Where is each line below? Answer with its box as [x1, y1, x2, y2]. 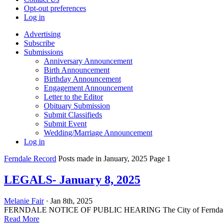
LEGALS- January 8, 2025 [4, 173, 140, 186]
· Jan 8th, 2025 [44, 196, 93, 205]
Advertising [24, 30, 61, 38]
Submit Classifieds [44, 111, 102, 119]
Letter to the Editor [44, 93, 103, 101]
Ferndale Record [4, 154, 56, 163]
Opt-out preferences [24, 4, 86, 12]
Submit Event [44, 119, 87, 128]
